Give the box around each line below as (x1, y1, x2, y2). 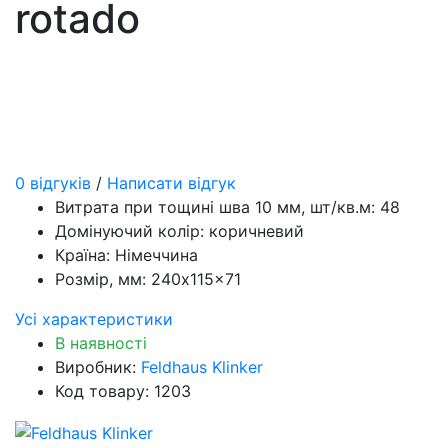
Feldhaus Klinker (141, 357, 263, 378)
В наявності (55, 333, 147, 354)
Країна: (55, 245, 110, 266)
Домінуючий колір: (55, 221, 204, 242)
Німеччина (110, 245, 198, 266)
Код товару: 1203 (55, 381, 191, 402)
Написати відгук (107, 173, 236, 194)
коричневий (204, 221, 304, 242)
